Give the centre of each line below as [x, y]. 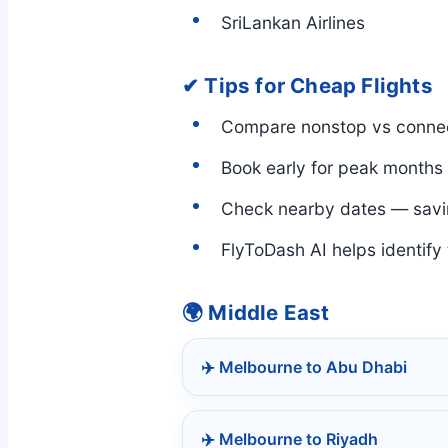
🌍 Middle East [256, 313]
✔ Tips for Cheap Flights [307, 86]
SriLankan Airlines [293, 23]
